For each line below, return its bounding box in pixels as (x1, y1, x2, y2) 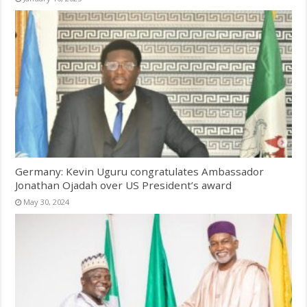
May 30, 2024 (23, 196, 70, 207)
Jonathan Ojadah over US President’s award (15, 177, 232, 192)
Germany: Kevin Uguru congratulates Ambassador (15, 164, 265, 178)
